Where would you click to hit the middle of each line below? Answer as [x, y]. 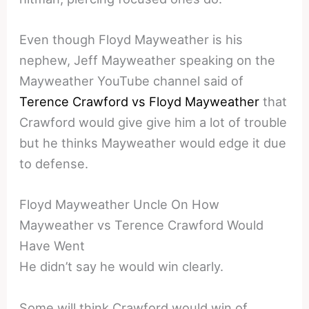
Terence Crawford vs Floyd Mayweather [140, 102]
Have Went [52, 246]
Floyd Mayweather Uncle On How [120, 205]
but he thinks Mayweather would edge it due [153, 143]
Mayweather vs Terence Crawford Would [142, 225]
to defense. [54, 164]
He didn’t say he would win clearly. [122, 267]
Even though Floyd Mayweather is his [131, 40]
